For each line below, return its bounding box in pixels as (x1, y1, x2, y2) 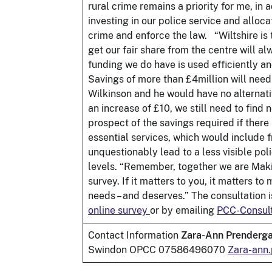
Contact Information (88, 229, 181, 241)
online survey (88, 204, 150, 216)
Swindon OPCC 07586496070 (88, 243, 228, 256)
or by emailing (150, 204, 217, 216)
